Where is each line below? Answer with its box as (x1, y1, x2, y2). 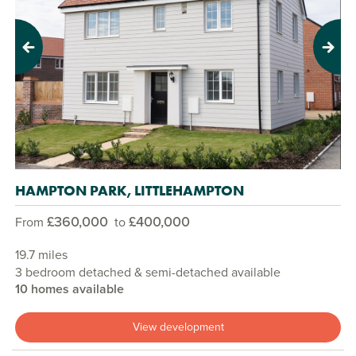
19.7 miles (15, 245, 68, 263)
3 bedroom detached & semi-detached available (15, 262, 281, 281)
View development (132, 319, 224, 335)
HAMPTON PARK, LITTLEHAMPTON (15, 180, 244, 199)
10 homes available (15, 279, 124, 298)
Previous (14, 45, 62, 64)
